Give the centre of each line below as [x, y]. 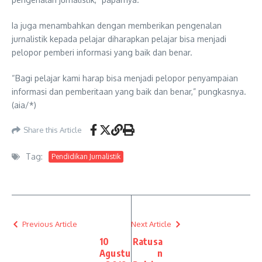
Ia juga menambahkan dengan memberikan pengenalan [117, 25]
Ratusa [147, 242]
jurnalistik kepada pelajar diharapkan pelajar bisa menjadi [119, 39]
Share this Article [53, 130]
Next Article [151, 224]
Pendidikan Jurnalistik [86, 156]
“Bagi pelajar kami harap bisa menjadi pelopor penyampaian [125, 78]
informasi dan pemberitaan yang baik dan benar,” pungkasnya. [129, 92]
